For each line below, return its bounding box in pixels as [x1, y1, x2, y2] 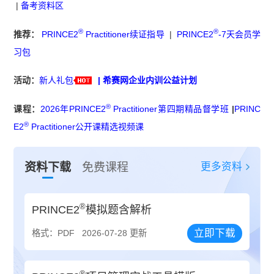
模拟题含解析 [86, 204, 152, 216]
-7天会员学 [218, 29, 261, 39]
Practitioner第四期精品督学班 [110, 104, 229, 114]
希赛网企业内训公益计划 [103, 75, 198, 86]
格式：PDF [32, 228, 75, 238]
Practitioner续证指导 [83, 29, 165, 39]
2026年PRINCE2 [40, 104, 106, 114]
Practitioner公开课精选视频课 [29, 122, 144, 132]
